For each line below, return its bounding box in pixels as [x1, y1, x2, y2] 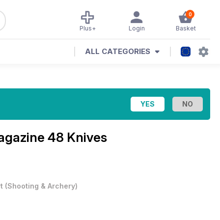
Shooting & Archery [7, 182, 75, 190]
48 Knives [48, 130, 107, 145]
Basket [175, 25, 196, 32]
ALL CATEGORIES [85, 47, 150, 56]
